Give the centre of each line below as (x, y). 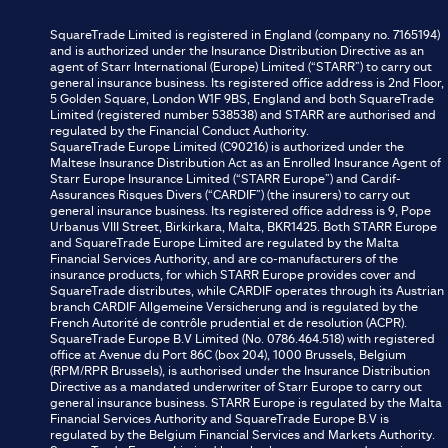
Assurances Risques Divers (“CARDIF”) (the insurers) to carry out (230, 194)
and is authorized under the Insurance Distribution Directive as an (237, 50)
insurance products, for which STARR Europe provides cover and (233, 274)
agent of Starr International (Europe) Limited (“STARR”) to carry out (241, 66)
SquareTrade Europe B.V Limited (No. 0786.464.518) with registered (242, 338)
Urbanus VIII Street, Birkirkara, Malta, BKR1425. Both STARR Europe (243, 226)
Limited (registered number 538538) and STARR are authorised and (243, 114)
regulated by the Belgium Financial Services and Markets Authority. (242, 434)
